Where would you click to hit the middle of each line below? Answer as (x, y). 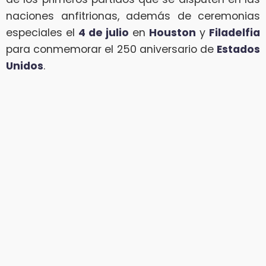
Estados (238, 50)
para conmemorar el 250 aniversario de (111, 50)
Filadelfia (235, 33)
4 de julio (104, 33)
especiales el (42, 33)
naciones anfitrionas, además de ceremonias (133, 16)
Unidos (25, 66)
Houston (172, 33)
